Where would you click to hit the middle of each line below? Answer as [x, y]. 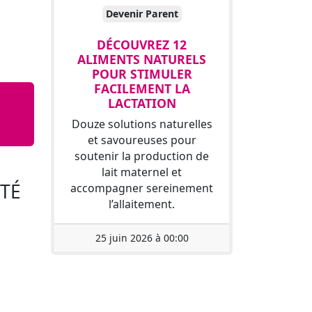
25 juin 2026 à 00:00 [142, 237]
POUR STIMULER [142, 73]
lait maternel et [142, 172]
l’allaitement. [142, 204]
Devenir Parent [142, 13]
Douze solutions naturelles [142, 124]
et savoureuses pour [142, 140]
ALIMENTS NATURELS [142, 59]
